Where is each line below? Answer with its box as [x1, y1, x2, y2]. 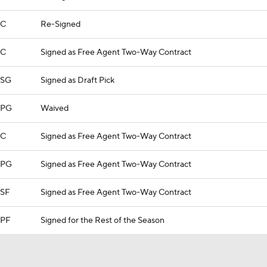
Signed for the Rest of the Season [41, 215, 164, 226]
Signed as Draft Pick [41, 75, 114, 86]
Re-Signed [41, 19, 80, 30]
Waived [41, 103, 69, 114]
